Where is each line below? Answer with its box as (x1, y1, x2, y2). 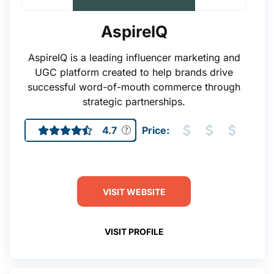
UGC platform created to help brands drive (35, 66, 233, 78)
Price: (142, 124, 170, 136)
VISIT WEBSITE (102, 186, 166, 197)
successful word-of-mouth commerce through (28, 81, 240, 93)
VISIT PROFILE (104, 226, 164, 237)
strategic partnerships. (83, 95, 185, 108)
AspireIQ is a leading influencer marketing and (28, 51, 240, 64)
